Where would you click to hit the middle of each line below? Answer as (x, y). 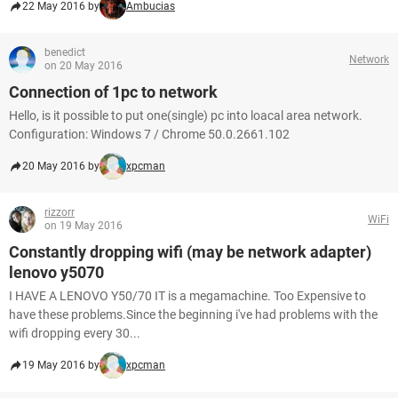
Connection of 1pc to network (113, 92)
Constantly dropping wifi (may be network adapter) (190, 252)
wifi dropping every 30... (75, 333)
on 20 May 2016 (84, 66)
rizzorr (60, 212)
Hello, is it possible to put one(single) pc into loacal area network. (186, 115)
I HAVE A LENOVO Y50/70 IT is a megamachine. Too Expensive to (187, 296)
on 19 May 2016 (84, 226)
